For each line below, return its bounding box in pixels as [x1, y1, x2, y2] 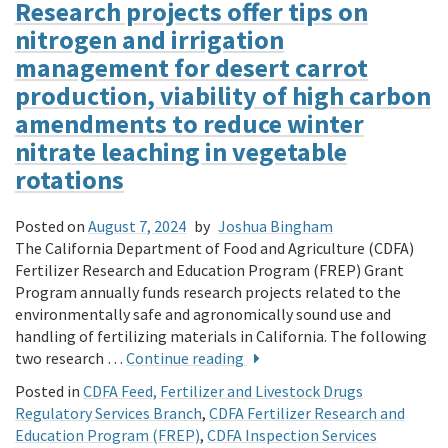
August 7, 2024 [88, 216, 186, 237]
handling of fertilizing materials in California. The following [15, 326, 427, 347]
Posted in [15, 381, 80, 402]
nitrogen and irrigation [15, 22, 284, 56]
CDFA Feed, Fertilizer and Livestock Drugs [83, 381, 363, 402]
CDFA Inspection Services [207, 425, 377, 446]
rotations [15, 162, 124, 196]
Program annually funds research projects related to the [15, 282, 401, 303]
